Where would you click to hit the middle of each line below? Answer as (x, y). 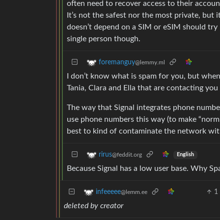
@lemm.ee (134, 192)
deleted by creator (94, 206)
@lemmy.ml (150, 62)
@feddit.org (127, 155)
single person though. (104, 39)
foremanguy (117, 62)
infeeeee (108, 192)
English (185, 155)
